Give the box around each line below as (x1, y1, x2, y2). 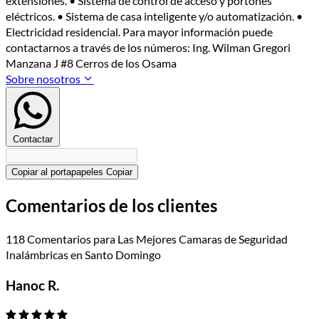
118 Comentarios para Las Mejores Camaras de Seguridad (6, 231, 288, 246)
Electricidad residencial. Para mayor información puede (6, 24, 273, 38)
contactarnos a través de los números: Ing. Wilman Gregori (6, 40, 291, 54)
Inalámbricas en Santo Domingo (6, 247, 161, 261)
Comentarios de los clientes (6, 194, 217, 216)
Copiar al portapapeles (11, 166, 103, 177)
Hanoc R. (6, 277, 59, 293)
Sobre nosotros (6, 71, 83, 85)
